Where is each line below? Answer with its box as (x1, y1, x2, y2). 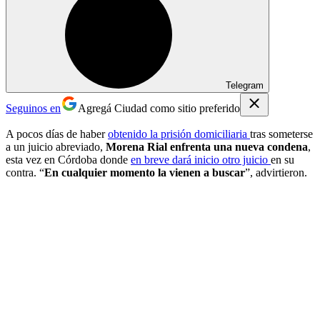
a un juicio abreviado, (6, 140, 103, 153)
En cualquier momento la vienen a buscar (44, 166, 245, 179)
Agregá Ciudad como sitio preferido (78, 101, 240, 114)
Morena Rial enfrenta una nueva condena (103, 140, 308, 153)
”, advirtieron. (245, 166, 307, 179)
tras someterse (250, 127, 313, 140)
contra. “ (6, 166, 44, 179)
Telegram (226, 79, 264, 91)
